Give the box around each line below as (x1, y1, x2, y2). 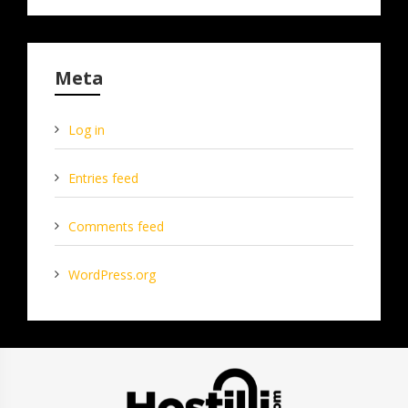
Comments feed (68, 217, 164, 235)
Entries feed (68, 168, 138, 187)
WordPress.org (68, 265, 156, 283)
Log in (68, 120, 105, 138)
